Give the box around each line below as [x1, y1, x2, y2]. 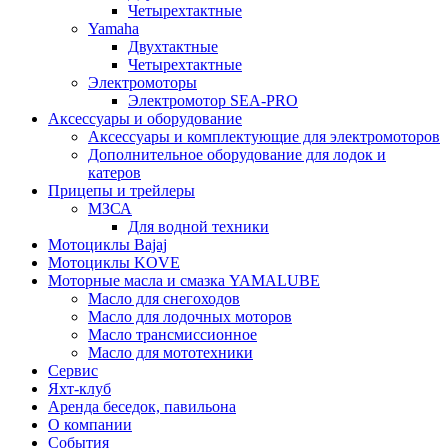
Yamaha [88, 20, 139, 38]
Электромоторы [88, 74, 197, 92]
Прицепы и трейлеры [48, 182, 195, 200]
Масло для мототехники [88, 344, 253, 362]
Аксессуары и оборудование [48, 110, 242, 128]
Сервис [48, 362, 98, 380]
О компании [48, 416, 132, 434]
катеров [88, 164, 141, 182]
